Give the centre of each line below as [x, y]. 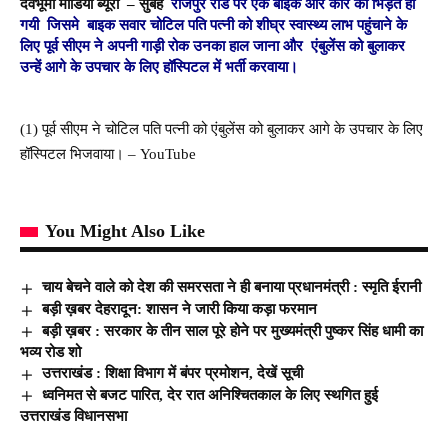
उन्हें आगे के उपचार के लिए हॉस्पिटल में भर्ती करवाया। [159, 66]
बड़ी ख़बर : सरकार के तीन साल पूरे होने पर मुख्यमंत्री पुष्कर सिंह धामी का [233, 330]
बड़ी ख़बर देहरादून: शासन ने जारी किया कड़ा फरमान [180, 308]
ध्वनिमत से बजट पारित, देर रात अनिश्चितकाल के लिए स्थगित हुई [210, 394]
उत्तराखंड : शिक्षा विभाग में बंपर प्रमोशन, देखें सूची [173, 373]
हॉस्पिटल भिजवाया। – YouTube [108, 154]
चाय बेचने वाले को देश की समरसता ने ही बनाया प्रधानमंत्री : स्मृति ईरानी [232, 287]
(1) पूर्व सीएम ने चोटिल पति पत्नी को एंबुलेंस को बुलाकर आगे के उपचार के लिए [221, 129]
